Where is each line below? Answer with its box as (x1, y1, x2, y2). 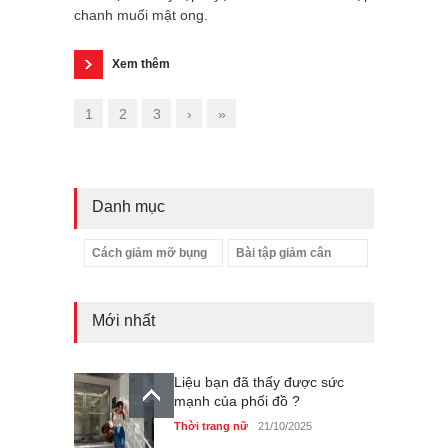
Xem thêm (112, 57, 170, 72)
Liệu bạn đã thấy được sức (174, 374, 344, 391)
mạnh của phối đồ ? (174, 393, 300, 410)
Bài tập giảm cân (236, 246, 332, 261)
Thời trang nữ (174, 420, 248, 433)
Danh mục (92, 198, 165, 216)
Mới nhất (92, 312, 155, 330)
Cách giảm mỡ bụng (92, 246, 207, 261)
